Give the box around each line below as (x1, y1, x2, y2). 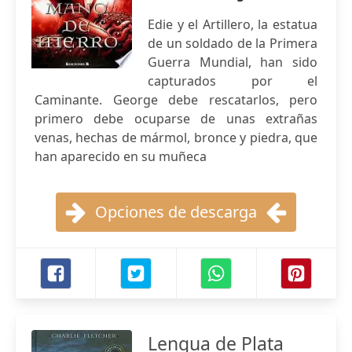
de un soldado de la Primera (148, 35, 317, 52)
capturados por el (148, 72, 317, 90)
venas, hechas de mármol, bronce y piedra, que (35, 129, 317, 146)
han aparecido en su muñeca (35, 148, 207, 165)
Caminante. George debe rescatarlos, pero (35, 91, 317, 108)
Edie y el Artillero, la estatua (148, 16, 317, 33)
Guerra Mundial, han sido (148, 53, 317, 71)
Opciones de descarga (95, 201, 257, 222)
